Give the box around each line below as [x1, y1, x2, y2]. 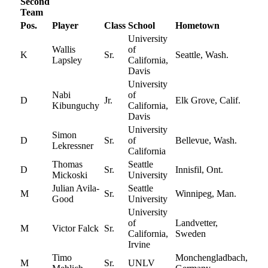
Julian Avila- [52, 183, 99, 194]
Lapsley [52, 55, 82, 66]
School [128, 20, 155, 31]
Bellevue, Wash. [175, 135, 237, 146]
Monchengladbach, [175, 252, 248, 263]
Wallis [52, 44, 75, 55]
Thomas [52, 159, 83, 170]
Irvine [128, 239, 150, 250]
